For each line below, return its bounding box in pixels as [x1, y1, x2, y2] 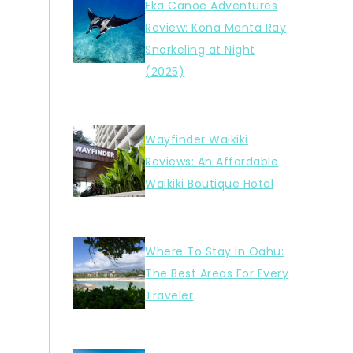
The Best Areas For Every [145, 266, 289, 282]
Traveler [145, 288, 194, 304]
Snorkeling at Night [145, 42, 255, 58]
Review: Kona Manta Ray [145, 20, 287, 36]
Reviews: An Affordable [145, 154, 279, 170]
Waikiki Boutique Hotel [145, 176, 274, 192]
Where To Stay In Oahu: [145, 243, 284, 260]
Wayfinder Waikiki [145, 132, 248, 148]
